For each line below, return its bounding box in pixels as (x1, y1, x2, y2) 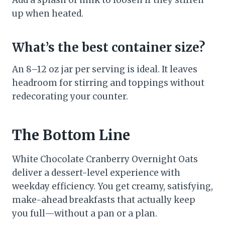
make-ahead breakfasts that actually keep (12, 194, 195, 206)
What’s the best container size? (12, 40, 205, 56)
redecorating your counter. (12, 91, 128, 102)
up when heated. (12, 8, 83, 20)
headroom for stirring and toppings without (12, 77, 204, 89)
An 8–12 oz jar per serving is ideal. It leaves (12, 64, 197, 75)
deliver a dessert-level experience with (12, 167, 180, 179)
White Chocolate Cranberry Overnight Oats (12, 154, 198, 165)
